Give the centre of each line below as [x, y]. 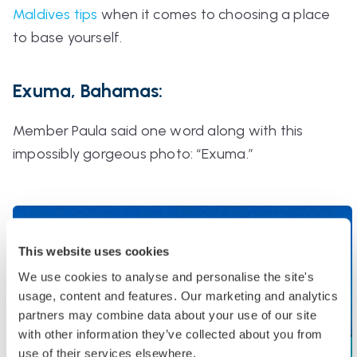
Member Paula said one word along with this [158, 130]
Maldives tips [55, 14]
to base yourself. [68, 37]
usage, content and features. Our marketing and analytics [178, 296]
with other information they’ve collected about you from [171, 334]
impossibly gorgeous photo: [105, 153]
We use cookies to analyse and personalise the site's [166, 277]
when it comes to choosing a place [214, 14]
